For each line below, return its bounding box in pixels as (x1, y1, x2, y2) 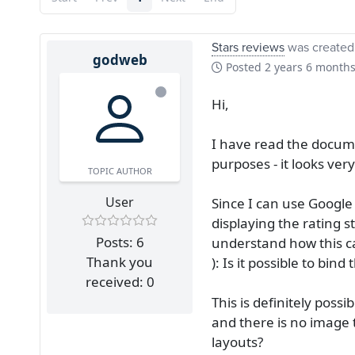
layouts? (212, 333, 263, 351)
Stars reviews (212, 38, 284, 55)
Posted (223, 59, 265, 74)
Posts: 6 (95, 232, 144, 251)
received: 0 (85, 272, 155, 291)
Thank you (86, 252, 153, 271)
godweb (92, 51, 147, 69)
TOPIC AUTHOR (87, 165, 152, 177)
